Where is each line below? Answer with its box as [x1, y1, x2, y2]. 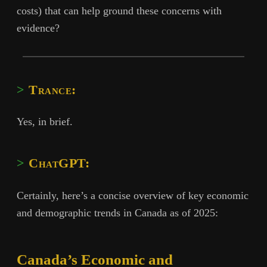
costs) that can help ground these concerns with [17, 4, 222, 17]
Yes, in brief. [17, 116, 73, 128]
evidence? [17, 21, 60, 34]
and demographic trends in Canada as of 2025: [17, 207, 218, 219]
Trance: [29, 82, 76, 97]
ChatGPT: [29, 156, 89, 171]
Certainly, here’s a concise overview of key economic [17, 190, 249, 202]
